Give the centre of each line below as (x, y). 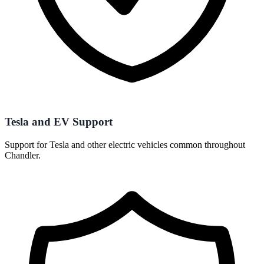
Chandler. (23, 156)
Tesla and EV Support (59, 122)
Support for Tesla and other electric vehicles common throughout (125, 145)
